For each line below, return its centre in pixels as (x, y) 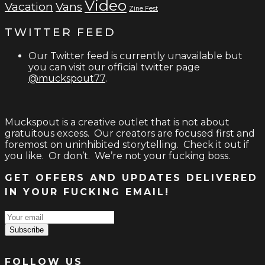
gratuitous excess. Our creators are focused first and (130, 133)
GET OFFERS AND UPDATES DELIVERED (131, 177)
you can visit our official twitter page (114, 67)
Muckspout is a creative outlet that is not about (117, 122)
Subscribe (27, 230)
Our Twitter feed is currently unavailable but (135, 56)
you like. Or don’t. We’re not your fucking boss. (117, 156)
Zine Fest (143, 9)
